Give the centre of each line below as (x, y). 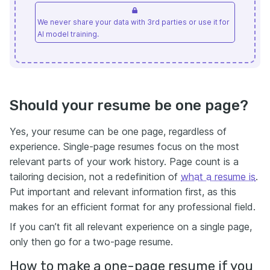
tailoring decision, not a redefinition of (95, 177)
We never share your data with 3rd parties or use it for (133, 22)
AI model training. (68, 34)
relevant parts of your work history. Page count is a (124, 162)
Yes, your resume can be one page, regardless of (118, 132)
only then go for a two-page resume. (91, 242)
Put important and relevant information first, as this (123, 192)
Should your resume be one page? (129, 106)
